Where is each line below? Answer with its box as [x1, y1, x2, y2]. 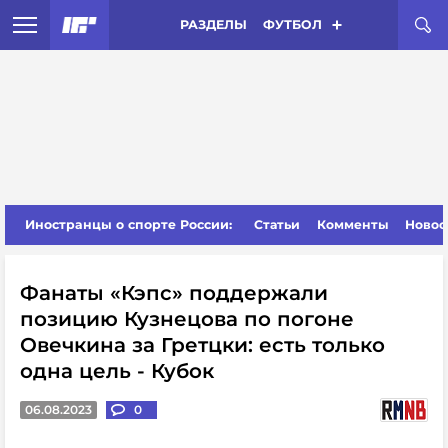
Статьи [254, 217, 301, 232]
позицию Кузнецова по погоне [20, 307, 354, 331]
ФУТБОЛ [262, 17, 322, 32]
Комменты [316, 217, 389, 232]
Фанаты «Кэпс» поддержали [20, 281, 328, 305]
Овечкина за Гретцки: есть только [20, 333, 385, 357]
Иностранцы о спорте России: [25, 217, 232, 232]
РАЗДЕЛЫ [179, 17, 247, 32]
